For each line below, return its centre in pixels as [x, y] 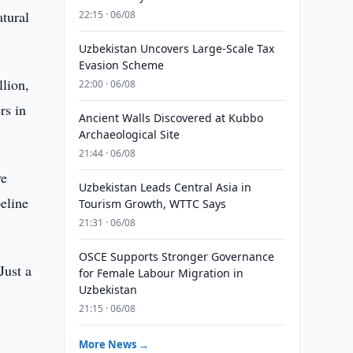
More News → [113, 344]
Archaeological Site [129, 134]
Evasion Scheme [121, 65]
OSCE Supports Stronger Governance [176, 256]
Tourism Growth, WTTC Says [152, 204]
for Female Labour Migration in [161, 273]
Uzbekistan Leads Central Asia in [165, 187]
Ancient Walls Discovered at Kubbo [171, 118]
